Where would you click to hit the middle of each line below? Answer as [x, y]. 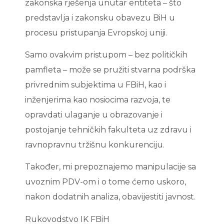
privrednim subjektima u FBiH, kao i [95, 85]
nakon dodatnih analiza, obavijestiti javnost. [110, 197]
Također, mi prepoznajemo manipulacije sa [110, 167]
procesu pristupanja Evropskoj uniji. [96, 32]
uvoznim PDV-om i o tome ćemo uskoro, [105, 182]
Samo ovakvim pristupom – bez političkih [106, 55]
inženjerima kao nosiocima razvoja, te [98, 100]
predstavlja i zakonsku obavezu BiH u [100, 17]
